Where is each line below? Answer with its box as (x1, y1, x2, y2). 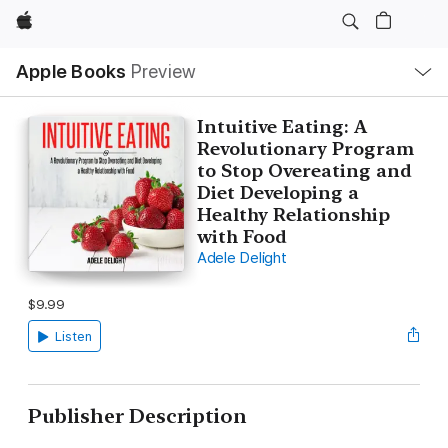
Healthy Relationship (196, 204, 390, 225)
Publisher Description (28, 404, 247, 428)
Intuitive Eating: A (196, 116, 367, 137)
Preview (130, 60, 197, 83)
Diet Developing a (196, 182, 359, 203)
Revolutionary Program (196, 138, 414, 159)
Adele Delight (196, 249, 287, 267)
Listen (54, 329, 92, 344)
